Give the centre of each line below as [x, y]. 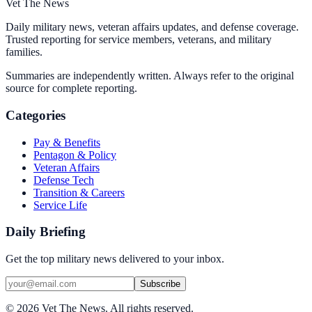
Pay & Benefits [67, 142]
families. [24, 52]
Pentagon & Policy [75, 155]
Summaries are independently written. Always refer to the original [150, 76]
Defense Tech [64, 180]
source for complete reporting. [71, 88]
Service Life [60, 205]
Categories [36, 115]
